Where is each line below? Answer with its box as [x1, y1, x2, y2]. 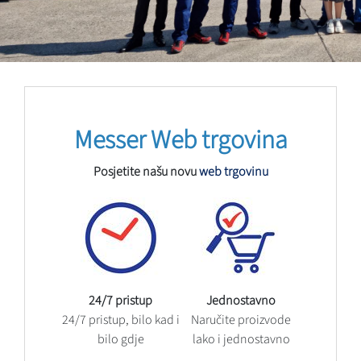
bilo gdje [97, 330, 144, 348]
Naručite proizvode [191, 310, 291, 329]
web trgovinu [198, 162, 268, 180]
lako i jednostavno [192, 330, 290, 348]
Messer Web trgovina [73, 121, 288, 159]
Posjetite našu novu [93, 162, 199, 180]
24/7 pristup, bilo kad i [61, 310, 180, 329]
